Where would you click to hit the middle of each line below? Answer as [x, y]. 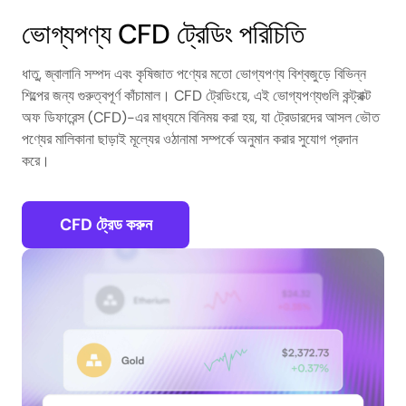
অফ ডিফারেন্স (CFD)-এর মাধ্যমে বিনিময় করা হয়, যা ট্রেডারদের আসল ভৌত [201, 117]
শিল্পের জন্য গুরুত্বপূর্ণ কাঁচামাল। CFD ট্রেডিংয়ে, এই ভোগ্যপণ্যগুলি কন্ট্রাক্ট [196, 96]
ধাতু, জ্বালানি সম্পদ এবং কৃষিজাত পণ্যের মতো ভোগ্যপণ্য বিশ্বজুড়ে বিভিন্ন [194, 74]
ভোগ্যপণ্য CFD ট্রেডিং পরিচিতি [163, 34]
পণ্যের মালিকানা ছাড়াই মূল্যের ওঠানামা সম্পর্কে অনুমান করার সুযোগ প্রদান [190, 139]
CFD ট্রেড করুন [106, 225]
